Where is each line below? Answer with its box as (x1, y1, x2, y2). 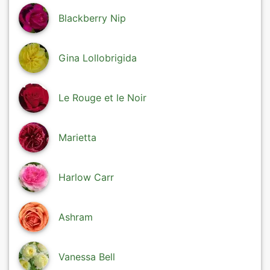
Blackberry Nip (58, 12, 126, 25)
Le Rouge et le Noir (58, 92, 146, 104)
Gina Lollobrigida (58, 52, 137, 64)
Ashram (58, 211, 93, 224)
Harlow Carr (58, 171, 114, 184)
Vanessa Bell (58, 251, 115, 263)
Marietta (58, 131, 96, 144)
